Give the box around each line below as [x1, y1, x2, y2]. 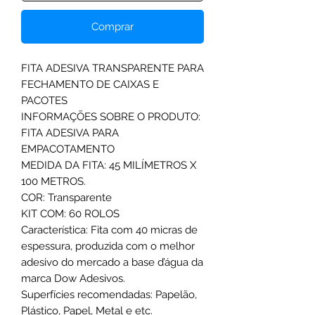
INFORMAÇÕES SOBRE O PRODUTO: [21, 110, 200, 123]
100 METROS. [21, 174, 86, 188]
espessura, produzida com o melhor [21, 239, 195, 252]
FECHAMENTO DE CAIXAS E [21, 77, 159, 91]
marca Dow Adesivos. [21, 271, 125, 285]
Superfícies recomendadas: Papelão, [21, 288, 197, 301]
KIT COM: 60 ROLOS [21, 207, 120, 220]
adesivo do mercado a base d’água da [21, 255, 203, 269]
